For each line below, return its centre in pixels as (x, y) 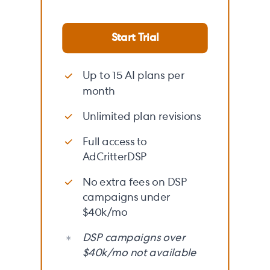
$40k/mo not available (139, 253)
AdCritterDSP (115, 157)
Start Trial (135, 38)
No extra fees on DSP (135, 182)
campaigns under (126, 197)
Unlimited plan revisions (142, 116)
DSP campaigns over (133, 238)
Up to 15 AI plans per (133, 76)
